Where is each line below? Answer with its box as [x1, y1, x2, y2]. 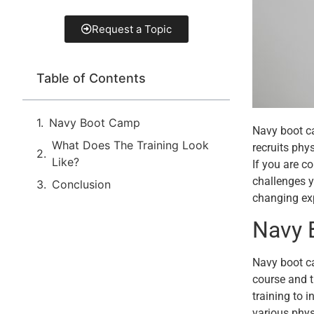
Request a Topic [91, 22, 172, 36]
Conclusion [52, 177, 118, 191]
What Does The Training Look [52, 137, 209, 152]
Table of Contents [36, 70, 146, 86]
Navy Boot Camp [49, 115, 140, 130]
